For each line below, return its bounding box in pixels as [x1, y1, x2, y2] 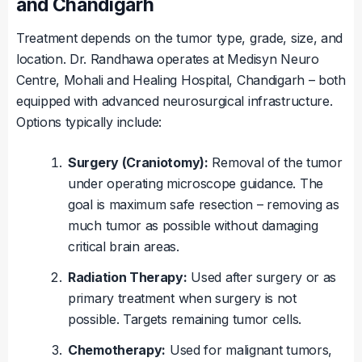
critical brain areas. [68, 238, 179, 255]
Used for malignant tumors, [166, 342, 333, 359]
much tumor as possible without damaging [68, 217, 318, 234]
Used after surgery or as [187, 269, 337, 286]
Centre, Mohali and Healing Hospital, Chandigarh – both [16, 72, 346, 89]
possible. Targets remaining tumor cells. [68, 311, 301, 328]
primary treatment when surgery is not [68, 290, 297, 307]
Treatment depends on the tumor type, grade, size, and [16, 30, 343, 47]
